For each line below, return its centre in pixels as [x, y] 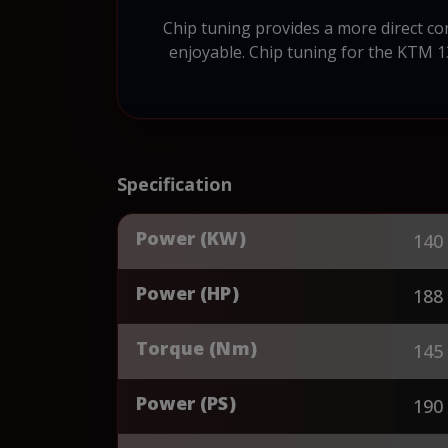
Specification [174, 183]
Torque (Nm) [196, 347]
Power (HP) [187, 292]
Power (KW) [191, 237]
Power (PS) [186, 402]
